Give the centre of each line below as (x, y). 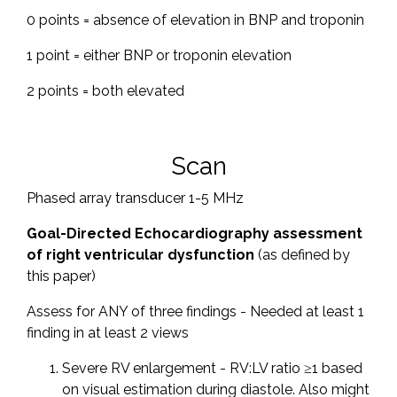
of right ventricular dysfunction (140, 255)
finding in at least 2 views (108, 333)
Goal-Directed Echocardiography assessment (195, 234)
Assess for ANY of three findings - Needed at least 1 (195, 312)
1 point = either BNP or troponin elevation (159, 56)
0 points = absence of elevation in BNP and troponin (195, 20)
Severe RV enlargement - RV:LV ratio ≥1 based (212, 369)
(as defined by (302, 255)
